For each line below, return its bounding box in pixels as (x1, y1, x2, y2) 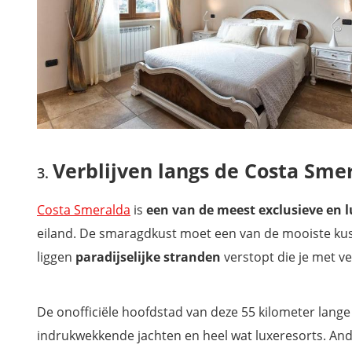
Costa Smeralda (37, 200, 130, 218)
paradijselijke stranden (75, 247, 221, 266)
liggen (37, 247, 75, 266)
